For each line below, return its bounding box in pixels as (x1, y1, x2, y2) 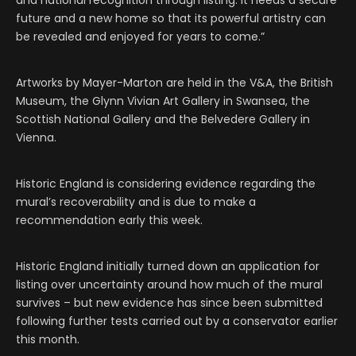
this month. (16, 331, 79, 348)
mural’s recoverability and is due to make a (16, 194, 256, 211)
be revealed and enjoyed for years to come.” (16, 29, 265, 45)
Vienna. (16, 130, 56, 146)
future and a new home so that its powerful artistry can (16, 10, 326, 27)
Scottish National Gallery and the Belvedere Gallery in (16, 111, 310, 128)
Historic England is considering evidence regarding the (16, 176, 315, 192)
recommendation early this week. (16, 212, 203, 229)
